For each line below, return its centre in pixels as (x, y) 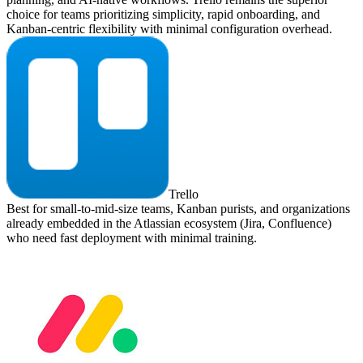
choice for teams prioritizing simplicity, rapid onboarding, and (163, 15)
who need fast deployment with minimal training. (132, 238)
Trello (184, 194)
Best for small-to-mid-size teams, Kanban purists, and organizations (178, 209)
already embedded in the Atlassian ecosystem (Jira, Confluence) (169, 224)
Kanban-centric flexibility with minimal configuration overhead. (169, 29)
